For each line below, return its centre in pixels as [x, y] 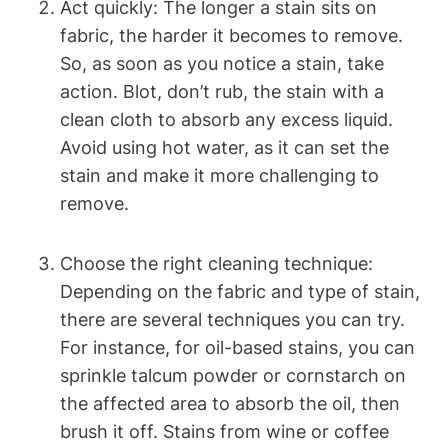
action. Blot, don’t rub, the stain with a [222, 91]
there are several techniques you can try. [232, 319]
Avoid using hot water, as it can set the [224, 147]
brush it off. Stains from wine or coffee [224, 431]
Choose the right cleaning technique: [216, 263]
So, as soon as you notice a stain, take [222, 63]
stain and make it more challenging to [219, 175]
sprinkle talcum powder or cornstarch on [233, 375]
